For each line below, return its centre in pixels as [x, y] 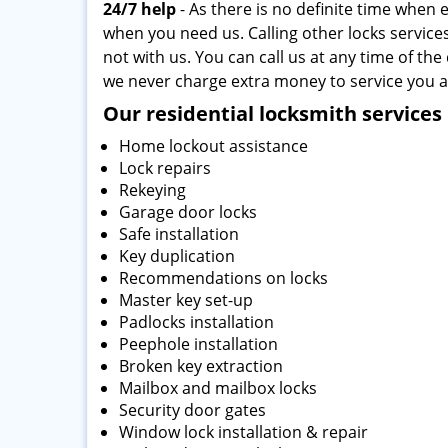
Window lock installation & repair [243, 432]
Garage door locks [188, 212]
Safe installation [179, 234]
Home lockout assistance [213, 146]
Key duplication [177, 256]
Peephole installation [198, 344]
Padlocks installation [196, 322]
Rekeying [152, 190]
